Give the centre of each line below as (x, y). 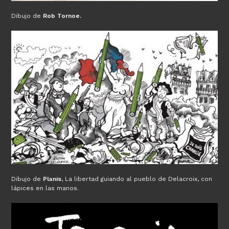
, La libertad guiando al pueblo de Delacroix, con (137, 179)
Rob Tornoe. (62, 16)
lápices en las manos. (45, 188)
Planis (52, 179)
